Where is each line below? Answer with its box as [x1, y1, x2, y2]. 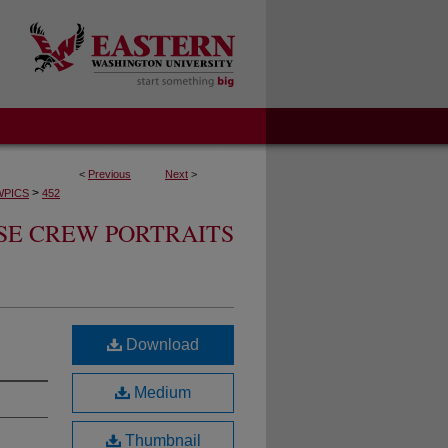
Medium [130, 384, 191, 401]
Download [122, 336, 199, 353]
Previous [88, 168, 131, 180]
